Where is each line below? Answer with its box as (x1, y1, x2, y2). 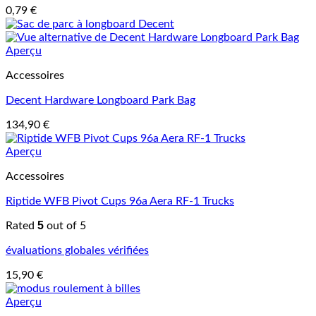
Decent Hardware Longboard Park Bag (6, 94, 195, 106)
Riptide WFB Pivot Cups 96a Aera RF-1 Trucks (6, 195, 234, 207)
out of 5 (44, 219, 86, 231)
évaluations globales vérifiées (6, 244, 149, 256)
